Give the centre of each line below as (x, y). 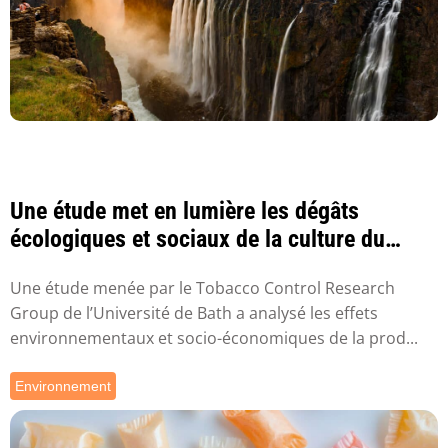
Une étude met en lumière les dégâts (184, 210)
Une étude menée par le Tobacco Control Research (202, 288)
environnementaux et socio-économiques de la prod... (214, 338)
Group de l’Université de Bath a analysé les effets (194, 313)
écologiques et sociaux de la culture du (197, 238)
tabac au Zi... (73, 266)
